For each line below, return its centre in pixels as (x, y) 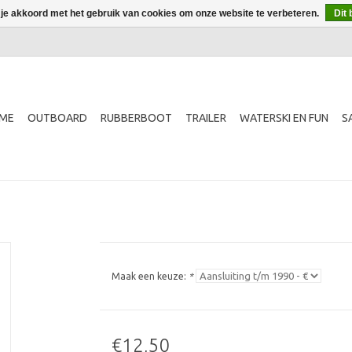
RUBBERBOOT (136, 118)
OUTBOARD (57, 118)
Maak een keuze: (150, 276)
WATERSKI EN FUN (284, 118)
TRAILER (206, 118)
